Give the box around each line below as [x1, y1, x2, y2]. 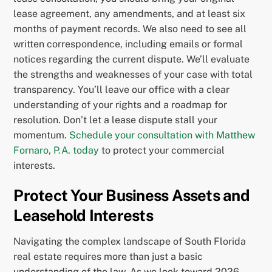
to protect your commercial [99, 144, 225, 157]
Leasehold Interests [13, 206, 153, 225]
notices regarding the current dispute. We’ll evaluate [13, 53, 250, 66]
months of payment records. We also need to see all [13, 23, 247, 35]
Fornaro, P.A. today [13, 144, 100, 157]
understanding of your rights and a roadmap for [13, 99, 228, 111]
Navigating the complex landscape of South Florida [13, 235, 246, 247]
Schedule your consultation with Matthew [69, 129, 256, 141]
